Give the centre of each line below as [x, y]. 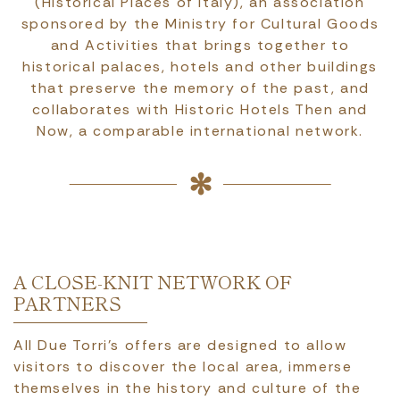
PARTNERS [67, 303]
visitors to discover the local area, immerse [183, 367]
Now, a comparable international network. [200, 131]
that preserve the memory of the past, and [200, 88]
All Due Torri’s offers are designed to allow [180, 345]
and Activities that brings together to [200, 45]
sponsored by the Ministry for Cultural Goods [200, 24]
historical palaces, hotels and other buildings [200, 67]
